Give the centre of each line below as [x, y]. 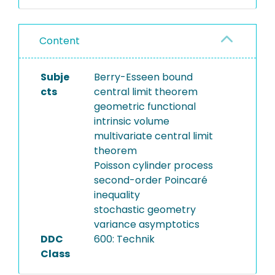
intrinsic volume [131, 121]
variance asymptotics [146, 224]
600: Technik [124, 239]
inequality [117, 195]
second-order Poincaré [150, 180]
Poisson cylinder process [153, 165]
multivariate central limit [153, 136]
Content [60, 41]
